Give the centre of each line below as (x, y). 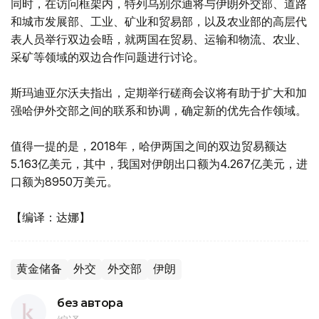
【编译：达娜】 (51, 218)
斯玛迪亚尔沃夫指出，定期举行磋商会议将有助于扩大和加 (159, 93)
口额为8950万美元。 (64, 182)
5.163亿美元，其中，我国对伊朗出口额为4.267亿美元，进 (159, 164)
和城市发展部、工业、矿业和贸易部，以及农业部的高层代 (159, 22)
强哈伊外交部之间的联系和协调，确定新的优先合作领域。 (159, 111)
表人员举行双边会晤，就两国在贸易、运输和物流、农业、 (159, 40)
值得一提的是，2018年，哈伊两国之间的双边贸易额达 (149, 146)
